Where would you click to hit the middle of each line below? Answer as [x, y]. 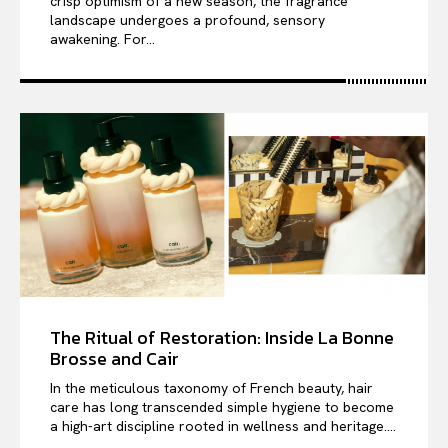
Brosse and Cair [114, 359]
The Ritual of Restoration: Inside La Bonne [222, 338]
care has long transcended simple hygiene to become [222, 407]
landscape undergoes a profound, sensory [187, 20]
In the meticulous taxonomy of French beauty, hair [211, 388]
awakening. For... [102, 39]
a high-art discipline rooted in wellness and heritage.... [223, 426]
